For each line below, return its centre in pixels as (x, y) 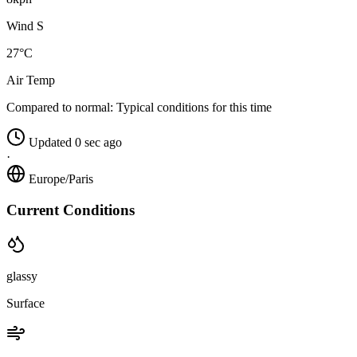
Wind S (25, 26)
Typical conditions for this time (192, 108)
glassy (22, 276)
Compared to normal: (60, 108)
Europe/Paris (61, 179)
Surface (25, 303)
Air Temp (31, 80)
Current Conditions (71, 210)
